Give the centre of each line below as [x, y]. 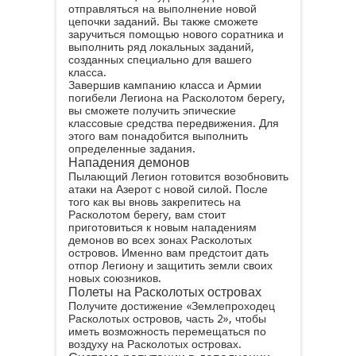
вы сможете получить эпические [152, 110]
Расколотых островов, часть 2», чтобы [167, 319]
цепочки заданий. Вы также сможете [163, 21]
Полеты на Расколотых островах [164, 292]
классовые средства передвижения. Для [173, 123]
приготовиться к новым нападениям [162, 227]
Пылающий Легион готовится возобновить [178, 176]
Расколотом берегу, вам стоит [147, 215]
